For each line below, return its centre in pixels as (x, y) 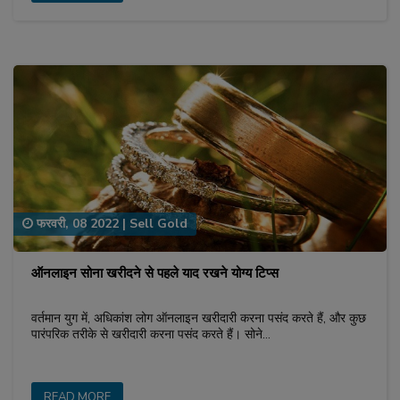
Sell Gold (158, 223)
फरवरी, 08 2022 (76, 223)
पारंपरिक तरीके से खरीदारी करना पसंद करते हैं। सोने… (151, 334)
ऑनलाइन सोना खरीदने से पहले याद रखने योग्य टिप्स (155, 273)
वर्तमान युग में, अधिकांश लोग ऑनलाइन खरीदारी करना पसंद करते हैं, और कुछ (199, 318)
